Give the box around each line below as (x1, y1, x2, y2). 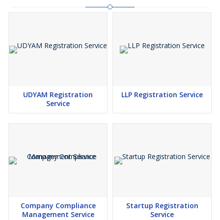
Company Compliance (20, 201, 96, 210)
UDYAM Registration (23, 90, 93, 99)
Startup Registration (126, 201, 198, 210)
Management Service (22, 210, 94, 219)
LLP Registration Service (121, 90, 203, 99)
